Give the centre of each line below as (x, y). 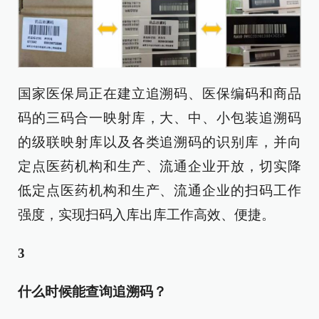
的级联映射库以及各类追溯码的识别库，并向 (159, 142)
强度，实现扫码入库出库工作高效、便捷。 (146, 215)
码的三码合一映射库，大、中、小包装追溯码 (159, 118)
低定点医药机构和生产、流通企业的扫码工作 (159, 191)
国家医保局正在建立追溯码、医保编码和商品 (159, 94)
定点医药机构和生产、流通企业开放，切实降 (159, 167)
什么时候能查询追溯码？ (92, 292)
